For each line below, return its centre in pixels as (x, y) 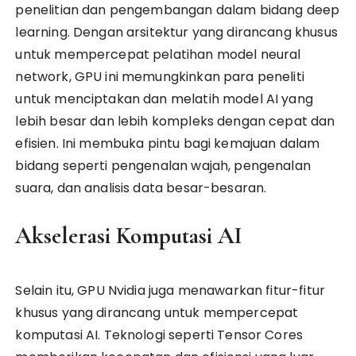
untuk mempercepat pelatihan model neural (158, 54)
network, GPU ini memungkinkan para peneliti (160, 77)
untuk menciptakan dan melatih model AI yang (164, 99)
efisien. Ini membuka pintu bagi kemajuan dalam (168, 143)
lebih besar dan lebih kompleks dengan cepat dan (175, 121)
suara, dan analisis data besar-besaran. (141, 188)
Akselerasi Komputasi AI (129, 236)
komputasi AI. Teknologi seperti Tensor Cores (159, 335)
